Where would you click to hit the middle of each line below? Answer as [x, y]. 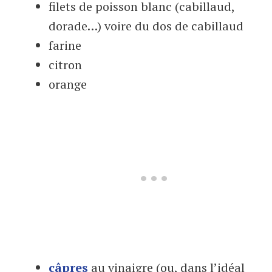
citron [65, 65]
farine [65, 45]
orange [68, 84]
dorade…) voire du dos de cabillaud [146, 26]
